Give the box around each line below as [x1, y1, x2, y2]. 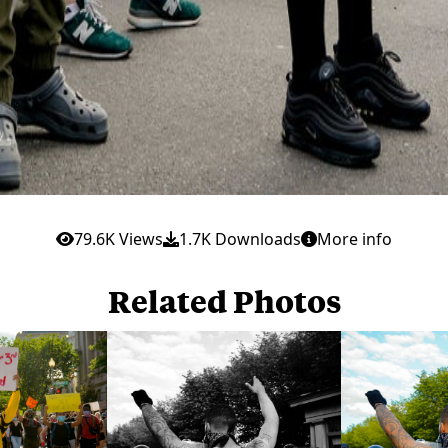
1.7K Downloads [179, 227, 301, 250]
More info [317, 227, 392, 250]
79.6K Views [74, 227, 163, 250]
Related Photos [107, 280, 341, 320]
